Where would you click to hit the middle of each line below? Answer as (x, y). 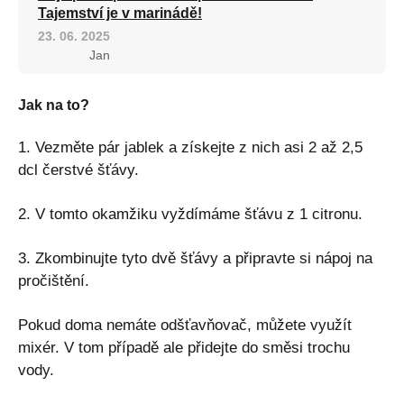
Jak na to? (54, 106)
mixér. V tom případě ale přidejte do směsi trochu (184, 348)
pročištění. (54, 281)
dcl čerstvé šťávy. (78, 170)
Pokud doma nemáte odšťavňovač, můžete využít (185, 326)
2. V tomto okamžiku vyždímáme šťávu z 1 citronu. (190, 215)
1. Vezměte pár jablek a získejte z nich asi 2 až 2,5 (190, 148)
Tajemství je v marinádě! (120, 14)
